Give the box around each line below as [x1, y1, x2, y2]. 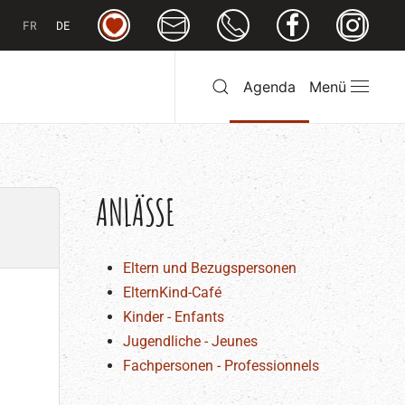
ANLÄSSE [96, 189, 175, 235]
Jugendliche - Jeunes [123, 333, 258, 350]
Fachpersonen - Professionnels [123, 357, 319, 374]
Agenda [243, 77, 296, 96]
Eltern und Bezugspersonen [123, 259, 297, 277]
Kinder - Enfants [123, 308, 224, 325]
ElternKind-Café [123, 284, 221, 301]
